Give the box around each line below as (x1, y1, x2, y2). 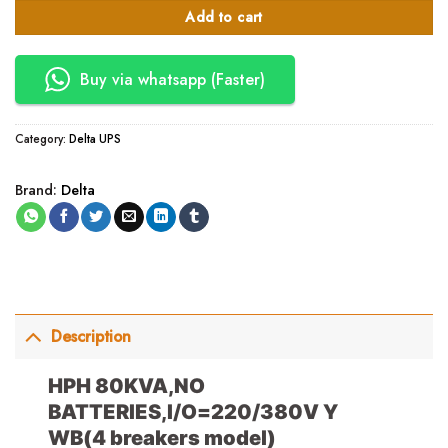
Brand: (15, 179, 57, 200)
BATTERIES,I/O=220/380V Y (48, 398, 339, 424)
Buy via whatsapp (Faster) (80, 67, 265, 91)
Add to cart (185, 6, 263, 27)
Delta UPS (69, 130, 121, 147)
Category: (15, 130, 69, 147)
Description (51, 325, 132, 349)
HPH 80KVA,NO (48, 372, 206, 398)
